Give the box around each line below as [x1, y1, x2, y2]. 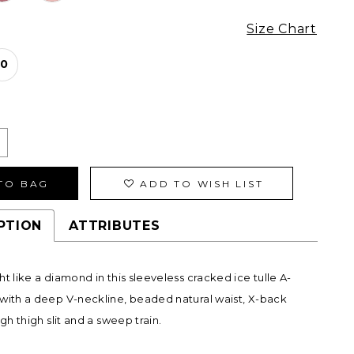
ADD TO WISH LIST [140, 177, 264, 190]
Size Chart [247, 21, 317, 37]
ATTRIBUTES [69, 218, 160, 234]
